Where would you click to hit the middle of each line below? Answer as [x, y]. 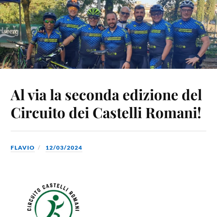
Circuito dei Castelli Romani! [106, 112]
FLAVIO [23, 147]
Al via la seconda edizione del [107, 94]
